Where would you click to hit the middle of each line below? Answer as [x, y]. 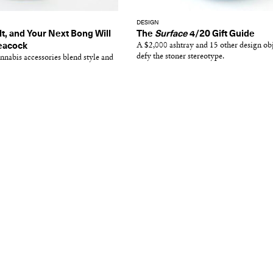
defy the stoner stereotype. [180, 56]
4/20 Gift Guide [221, 34]
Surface [171, 34]
